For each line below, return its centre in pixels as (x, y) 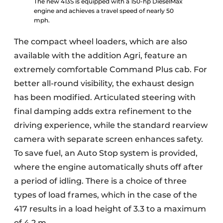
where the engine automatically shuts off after (109, 167)
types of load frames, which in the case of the (106, 195)
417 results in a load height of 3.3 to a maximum (110, 209)
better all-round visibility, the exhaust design (104, 83)
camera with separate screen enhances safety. (109, 139)
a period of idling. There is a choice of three (100, 181)
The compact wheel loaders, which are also (101, 42)
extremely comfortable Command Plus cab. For (111, 69)
